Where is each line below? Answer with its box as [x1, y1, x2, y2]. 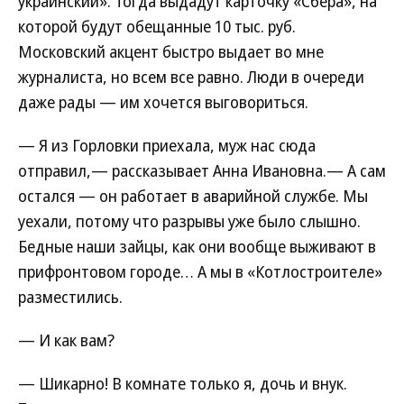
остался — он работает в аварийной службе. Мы [18, 185, 368, 207]
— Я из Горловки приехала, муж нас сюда [18, 134, 316, 156]
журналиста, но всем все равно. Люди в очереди [18, 66, 364, 87]
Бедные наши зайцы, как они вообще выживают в [18, 235, 376, 257]
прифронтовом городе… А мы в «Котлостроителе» [18, 261, 382, 282]
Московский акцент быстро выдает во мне [18, 41, 324, 62]
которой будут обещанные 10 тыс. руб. [18, 15, 296, 37]
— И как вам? [18, 329, 115, 351]
